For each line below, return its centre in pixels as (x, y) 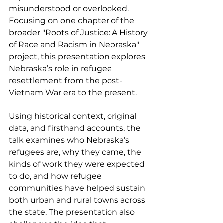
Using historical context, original (74, 116)
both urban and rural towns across (78, 200)
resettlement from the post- (66, 80)
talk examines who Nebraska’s (70, 140)
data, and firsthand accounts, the (76, 128)
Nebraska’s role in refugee (61, 68)
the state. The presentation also (73, 212)
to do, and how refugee (56, 176)
